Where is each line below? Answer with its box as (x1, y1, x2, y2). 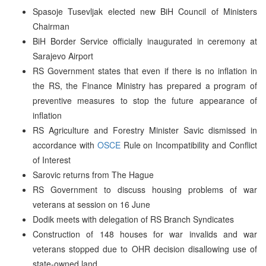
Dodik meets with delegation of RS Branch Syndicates (33, 213, 234, 225)
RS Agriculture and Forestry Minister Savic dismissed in (33, 123, 257, 136)
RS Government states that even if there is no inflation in (33, 64, 257, 77)
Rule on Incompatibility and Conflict (120, 138, 258, 151)
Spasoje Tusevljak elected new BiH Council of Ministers (33, 5, 257, 17)
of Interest (33, 153, 71, 166)
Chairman (33, 20, 69, 32)
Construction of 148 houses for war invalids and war (33, 227, 257, 240)
